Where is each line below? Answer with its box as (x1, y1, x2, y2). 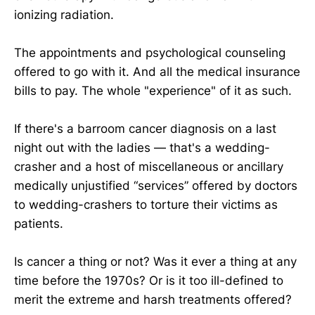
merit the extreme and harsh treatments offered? (14, 292, 292, 307)
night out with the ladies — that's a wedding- (14, 140, 270, 155)
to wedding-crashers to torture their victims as (14, 197, 278, 212)
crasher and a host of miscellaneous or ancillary (14, 159, 283, 174)
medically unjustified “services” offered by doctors (14, 178, 297, 193)
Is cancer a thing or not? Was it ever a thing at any (14, 255, 297, 269)
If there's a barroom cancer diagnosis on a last (14, 121, 276, 136)
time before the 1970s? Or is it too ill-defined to (14, 274, 283, 288)
